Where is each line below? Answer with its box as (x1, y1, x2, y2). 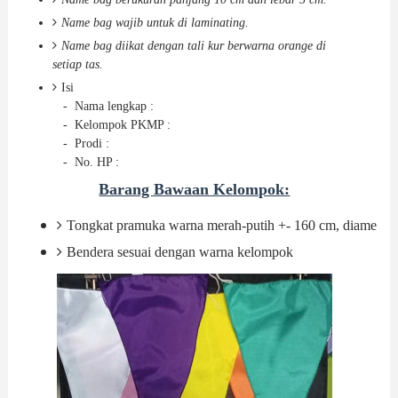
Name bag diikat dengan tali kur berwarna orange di (60, 39, 326, 53)
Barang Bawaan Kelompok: (99, 180, 291, 199)
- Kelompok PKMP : (52, 118, 171, 132)
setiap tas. (52, 58, 103, 72)
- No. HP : (52, 155, 119, 170)
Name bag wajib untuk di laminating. (60, 16, 249, 30)
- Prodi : (52, 137, 109, 151)
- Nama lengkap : (52, 99, 154, 114)
